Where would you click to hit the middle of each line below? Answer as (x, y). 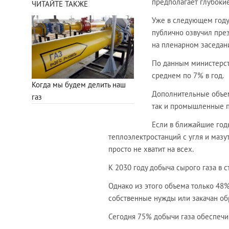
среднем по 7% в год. (188, 76)
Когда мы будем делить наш (79, 84)
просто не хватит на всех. (151, 149)
